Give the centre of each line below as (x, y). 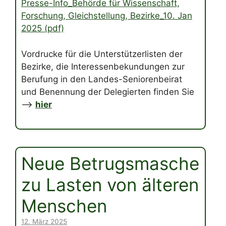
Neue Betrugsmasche (110, 164)
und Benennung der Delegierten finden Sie (108, 92)
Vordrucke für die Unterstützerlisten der (102, 54)
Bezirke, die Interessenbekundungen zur (103, 66)
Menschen (64, 206)
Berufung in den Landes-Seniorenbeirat (102, 79)
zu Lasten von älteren (110, 185)
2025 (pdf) (43, 29)
